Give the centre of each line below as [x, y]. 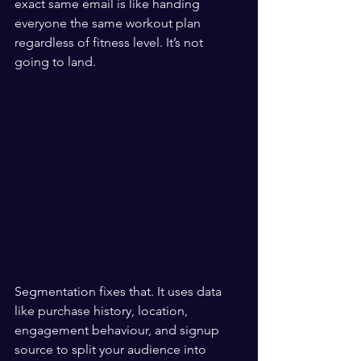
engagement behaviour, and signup [118, 330]
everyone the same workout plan [109, 23]
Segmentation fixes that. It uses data [120, 291]
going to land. [55, 62]
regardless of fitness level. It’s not [110, 42]
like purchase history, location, [103, 311]
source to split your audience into [112, 349]
